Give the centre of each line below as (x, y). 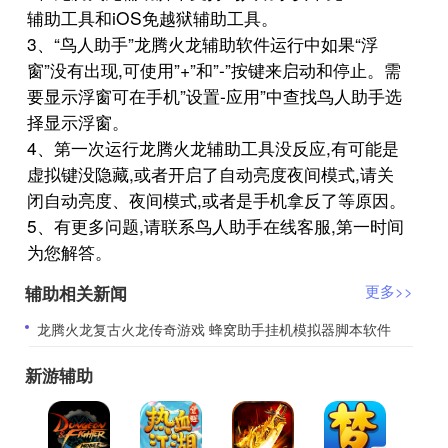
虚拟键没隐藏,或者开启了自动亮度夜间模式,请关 (211, 173)
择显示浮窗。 (78, 121)
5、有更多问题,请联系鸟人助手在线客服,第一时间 (216, 225)
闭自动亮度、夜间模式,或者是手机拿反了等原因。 (217, 199)
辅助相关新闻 (75, 292)
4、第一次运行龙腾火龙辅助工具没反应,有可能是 (213, 147)
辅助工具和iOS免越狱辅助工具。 (153, 17)
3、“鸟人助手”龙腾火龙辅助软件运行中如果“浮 (203, 43)
